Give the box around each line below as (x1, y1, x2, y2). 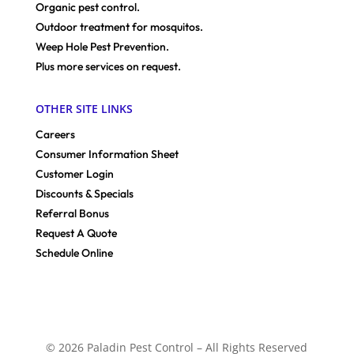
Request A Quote (35, 225, 117, 240)
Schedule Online (35, 245, 113, 260)
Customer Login (35, 166, 114, 181)
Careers (35, 126, 75, 141)
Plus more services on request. (35, 58, 181, 73)
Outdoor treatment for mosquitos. (35, 19, 203, 34)
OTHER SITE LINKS (35, 100, 133, 116)
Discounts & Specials (35, 186, 134, 201)
